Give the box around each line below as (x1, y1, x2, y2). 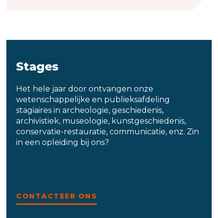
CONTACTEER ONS (16, 191, 97, 200)
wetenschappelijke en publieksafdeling (16, 94, 170, 104)
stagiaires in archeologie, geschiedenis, (16, 105, 164, 115)
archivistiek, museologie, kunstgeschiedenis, (16, 116, 186, 126)
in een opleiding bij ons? (16, 137, 109, 147)
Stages (16, 59, 59, 73)
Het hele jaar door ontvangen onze (16, 84, 154, 93)
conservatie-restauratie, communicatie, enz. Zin (16, 127, 200, 136)
